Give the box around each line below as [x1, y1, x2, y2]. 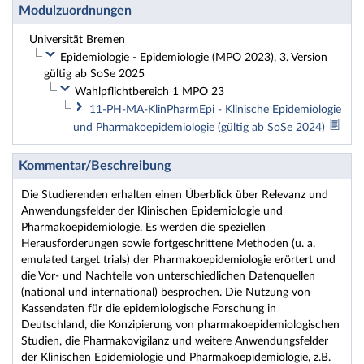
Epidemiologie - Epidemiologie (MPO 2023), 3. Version [57, 52, 327, 63]
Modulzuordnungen [19, 4, 132, 17]
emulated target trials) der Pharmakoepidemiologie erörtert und [21, 254, 336, 266]
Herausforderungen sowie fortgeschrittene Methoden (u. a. [21, 238, 315, 249]
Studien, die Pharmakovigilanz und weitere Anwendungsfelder [21, 336, 328, 347]
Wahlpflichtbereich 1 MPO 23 [71, 86, 224, 97]
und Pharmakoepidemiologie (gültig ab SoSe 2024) [73, 122, 328, 133]
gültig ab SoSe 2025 [44, 68, 145, 80]
